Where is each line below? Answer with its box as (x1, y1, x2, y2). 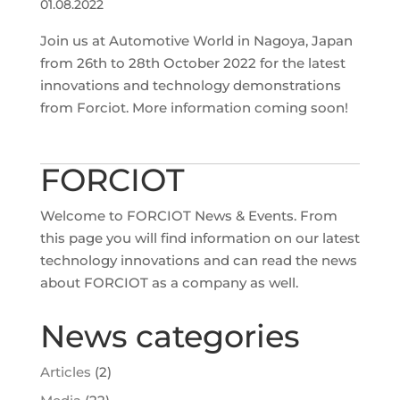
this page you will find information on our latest (39, 229, 360, 246)
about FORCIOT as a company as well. (39, 273, 298, 291)
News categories (39, 316, 300, 355)
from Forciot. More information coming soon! (39, 98, 348, 116)
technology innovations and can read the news (39, 251, 357, 269)
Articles (39, 362, 91, 380)
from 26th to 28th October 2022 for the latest (39, 54, 346, 71)
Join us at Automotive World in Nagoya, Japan (39, 31, 353, 49)
